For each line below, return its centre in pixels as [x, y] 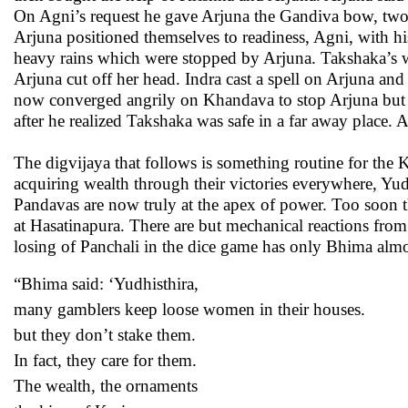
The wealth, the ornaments [106, 386]
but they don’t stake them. [105, 335]
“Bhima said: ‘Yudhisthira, [106, 284]
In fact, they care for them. [105, 360]
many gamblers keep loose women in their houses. [189, 309]
